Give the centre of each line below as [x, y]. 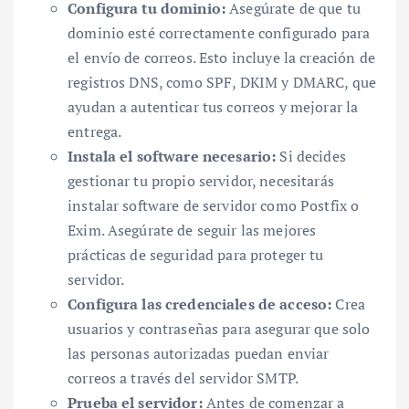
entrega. [95, 131]
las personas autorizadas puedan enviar [199, 353]
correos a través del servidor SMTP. [184, 378]
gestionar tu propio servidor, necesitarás [201, 180]
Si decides [311, 156]
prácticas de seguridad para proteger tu [196, 254]
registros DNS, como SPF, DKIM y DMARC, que [222, 82]
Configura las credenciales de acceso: [200, 304]
